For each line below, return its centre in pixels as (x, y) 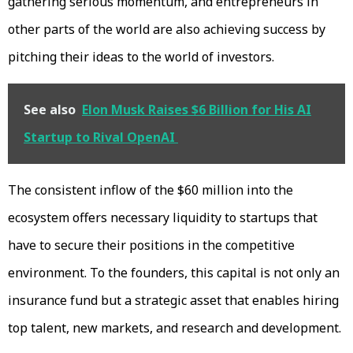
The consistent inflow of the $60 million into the (150, 190)
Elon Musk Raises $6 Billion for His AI (197, 110)
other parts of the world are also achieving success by (167, 30)
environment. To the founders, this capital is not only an (174, 273)
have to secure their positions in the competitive (151, 245)
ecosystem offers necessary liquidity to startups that (163, 218)
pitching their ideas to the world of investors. (141, 57)
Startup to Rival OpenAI (101, 137)
